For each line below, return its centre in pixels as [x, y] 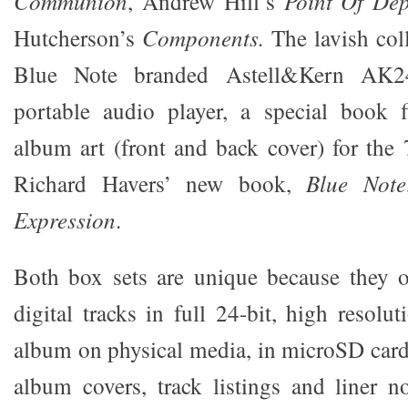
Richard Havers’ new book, [160, 183]
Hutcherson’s [78, 37]
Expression [65, 219]
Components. [203, 37]
